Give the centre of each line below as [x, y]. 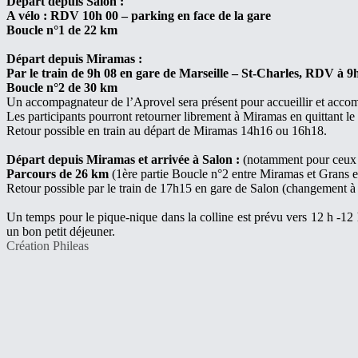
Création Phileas [48, 246]
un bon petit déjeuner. [61, 232]
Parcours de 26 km [58, 174]
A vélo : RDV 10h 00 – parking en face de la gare [139, 16]
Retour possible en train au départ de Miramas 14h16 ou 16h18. [167, 131]
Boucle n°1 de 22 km [62, 30]
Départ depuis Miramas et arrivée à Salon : [123, 160]
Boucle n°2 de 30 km [62, 88]
